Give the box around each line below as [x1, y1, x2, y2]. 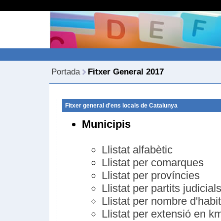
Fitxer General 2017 [88, 67, 164, 76]
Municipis [82, 118, 131, 130]
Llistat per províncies [102, 169, 200, 182]
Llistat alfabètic [102, 144, 173, 156]
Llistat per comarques [102, 156, 204, 169]
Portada [51, 67, 80, 76]
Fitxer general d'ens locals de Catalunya [65, 102, 178, 109]
